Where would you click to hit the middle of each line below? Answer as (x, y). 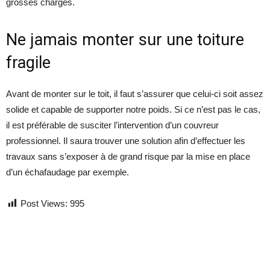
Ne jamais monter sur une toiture (125, 40)
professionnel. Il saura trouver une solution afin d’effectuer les (126, 141)
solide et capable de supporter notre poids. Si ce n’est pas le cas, (133, 109)
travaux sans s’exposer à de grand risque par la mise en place (128, 156)
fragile (28, 63)
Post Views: (44, 203)
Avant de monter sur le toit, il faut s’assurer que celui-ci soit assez (135, 94)
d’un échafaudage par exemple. (67, 172)
